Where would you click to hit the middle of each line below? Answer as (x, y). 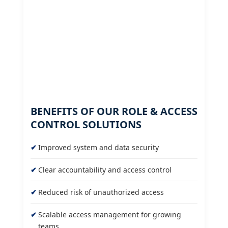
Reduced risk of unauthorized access (101, 192)
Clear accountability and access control (105, 170)
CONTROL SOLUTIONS (86, 125)
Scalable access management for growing (110, 215)
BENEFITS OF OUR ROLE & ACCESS (114, 111)
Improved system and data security (98, 148)
